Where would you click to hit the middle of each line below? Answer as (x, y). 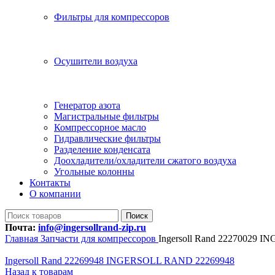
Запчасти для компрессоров (99, 238)
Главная (23, 238)
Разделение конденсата (102, 149)
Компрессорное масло (100, 127)
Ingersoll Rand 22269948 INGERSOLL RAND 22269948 (120, 261)
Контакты (50, 183)
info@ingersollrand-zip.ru (92, 227)
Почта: (21, 227)
